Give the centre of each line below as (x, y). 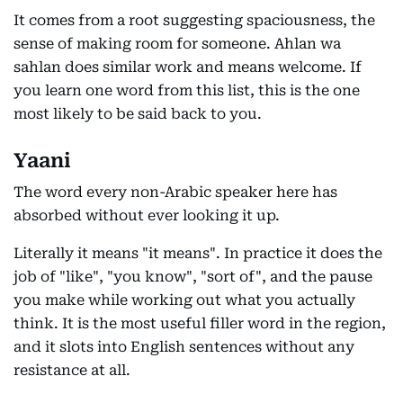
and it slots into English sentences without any (184, 346)
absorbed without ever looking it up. (147, 215)
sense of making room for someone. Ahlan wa (177, 43)
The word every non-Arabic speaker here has (175, 192)
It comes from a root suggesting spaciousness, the (194, 20)
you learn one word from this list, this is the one (187, 90)
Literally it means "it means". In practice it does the (198, 253)
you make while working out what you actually (184, 300)
